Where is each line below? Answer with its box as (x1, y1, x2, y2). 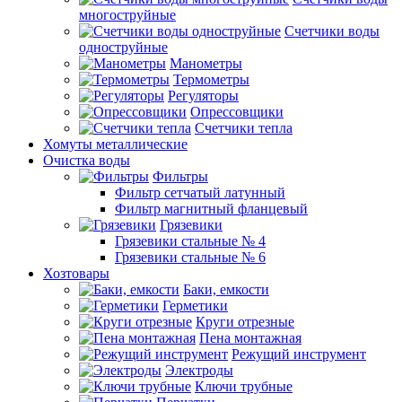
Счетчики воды (284, 22, 380, 39)
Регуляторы (168, 87, 239, 103)
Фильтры (153, 168, 208, 184)
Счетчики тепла (195, 119, 293, 135)
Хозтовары (43, 265, 109, 281)
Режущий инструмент (232, 345, 366, 362)
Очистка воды (43, 152, 130, 168)
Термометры (173, 71, 249, 87)
